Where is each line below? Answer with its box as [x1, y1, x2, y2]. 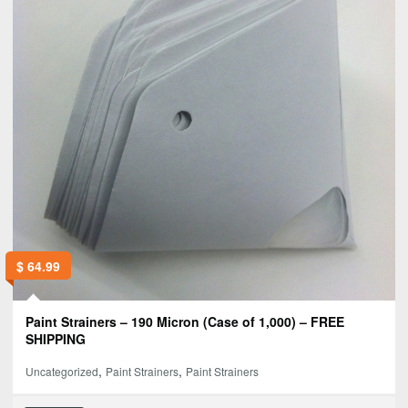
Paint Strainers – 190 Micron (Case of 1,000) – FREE [25, 311, 344, 331]
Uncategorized [25, 362, 98, 379]
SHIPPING [25, 329, 86, 348]
